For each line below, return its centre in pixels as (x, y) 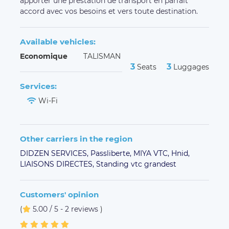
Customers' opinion (59, 194)
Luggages (190, 67)
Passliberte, (112, 153)
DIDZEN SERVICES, (55, 153)
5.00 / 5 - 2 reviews (66, 209)
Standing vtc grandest (136, 164)
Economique (44, 56)
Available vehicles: (58, 41)
